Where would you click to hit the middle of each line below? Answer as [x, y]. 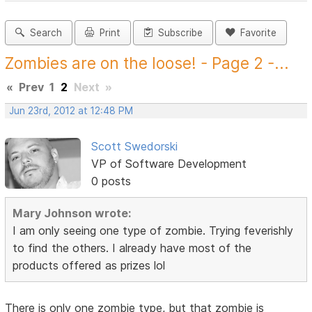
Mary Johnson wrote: [72, 213]
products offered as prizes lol [89, 266]
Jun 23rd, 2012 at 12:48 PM [71, 111]
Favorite [256, 33]
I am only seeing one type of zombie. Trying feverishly [153, 231]
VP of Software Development [169, 164]
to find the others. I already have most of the [132, 248]
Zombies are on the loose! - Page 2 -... [147, 63]
